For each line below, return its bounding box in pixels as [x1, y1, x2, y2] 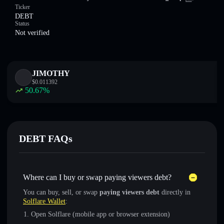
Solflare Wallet [23, 197, 65, 205]
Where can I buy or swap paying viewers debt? [23, 173, 171, 181]
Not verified [15, 29, 49, 36]
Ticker [15, 3, 30, 10]
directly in [159, 188, 190, 196]
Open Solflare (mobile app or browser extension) [31, 210, 170, 218]
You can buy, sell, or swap [23, 188, 99, 196]
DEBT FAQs [19, 133, 72, 144]
